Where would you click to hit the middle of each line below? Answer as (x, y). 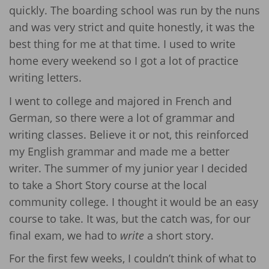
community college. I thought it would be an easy (134, 201)
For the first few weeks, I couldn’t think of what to (133, 258)
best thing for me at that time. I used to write (122, 44)
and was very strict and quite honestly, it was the (132, 27)
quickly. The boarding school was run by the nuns (134, 10)
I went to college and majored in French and (120, 101)
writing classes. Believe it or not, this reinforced (129, 134)
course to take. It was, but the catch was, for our (130, 218)
